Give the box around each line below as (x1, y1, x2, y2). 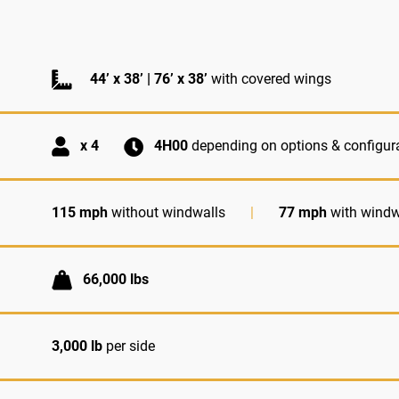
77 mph (279, 203, 327, 221)
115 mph (52, 203, 108, 221)
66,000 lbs (79, 270, 149, 288)
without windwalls (108, 203, 229, 221)
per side (102, 337, 155, 354)
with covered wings (208, 69, 331, 87)
